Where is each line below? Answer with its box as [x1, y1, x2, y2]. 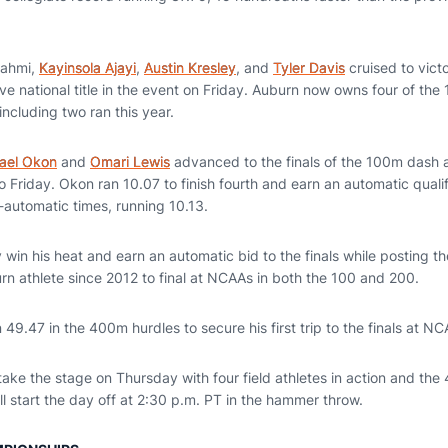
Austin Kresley [144, 59, 236, 76]
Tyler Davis [273, 59, 345, 76]
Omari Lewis [90, 153, 170, 170]
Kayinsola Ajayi [39, 59, 136, 76]
